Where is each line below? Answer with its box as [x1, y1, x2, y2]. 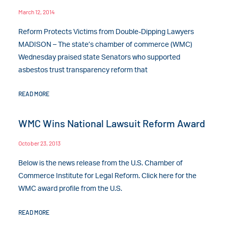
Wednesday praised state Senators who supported [18, 53, 181, 61]
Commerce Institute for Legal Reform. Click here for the [18, 172, 197, 180]
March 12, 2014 [18, 8, 55, 15]
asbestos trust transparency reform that [18, 66, 148, 74]
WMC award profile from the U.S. [18, 185, 123, 192]
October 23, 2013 [18, 139, 61, 147]
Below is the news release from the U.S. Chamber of [18, 159, 183, 167]
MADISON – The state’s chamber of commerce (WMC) [18, 41, 193, 48]
